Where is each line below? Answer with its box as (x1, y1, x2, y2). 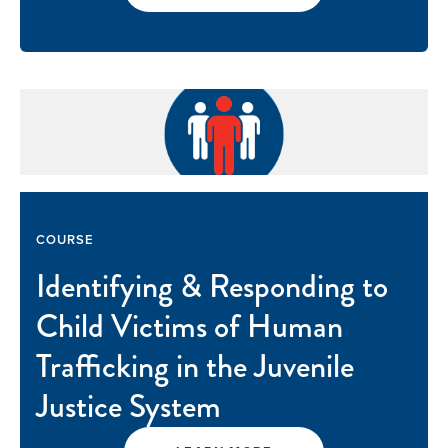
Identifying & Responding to (36, 263, 388, 311)
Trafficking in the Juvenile (36, 343, 354, 391)
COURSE (36, 230, 95, 250)
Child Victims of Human (36, 303, 343, 351)
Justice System (36, 383, 221, 431)
